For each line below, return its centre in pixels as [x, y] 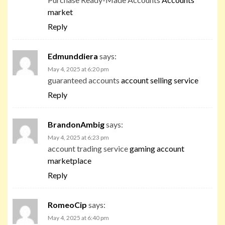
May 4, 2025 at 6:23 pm [78, 137]
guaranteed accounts [84, 80]
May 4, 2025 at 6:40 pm [78, 217]
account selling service [160, 80]
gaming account [157, 148]
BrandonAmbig [76, 124]
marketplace [70, 160]
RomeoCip [67, 204]
